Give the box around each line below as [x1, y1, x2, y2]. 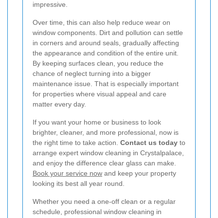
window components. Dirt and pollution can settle [33, 29, 183, 37]
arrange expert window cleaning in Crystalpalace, [33, 149, 184, 157]
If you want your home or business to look [33, 118, 161, 127]
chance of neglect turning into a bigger [33, 70, 151, 78]
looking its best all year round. [33, 180, 125, 188]
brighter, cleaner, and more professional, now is [33, 128, 179, 137]
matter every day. [33, 100, 86, 109]
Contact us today [120, 139, 178, 147]
